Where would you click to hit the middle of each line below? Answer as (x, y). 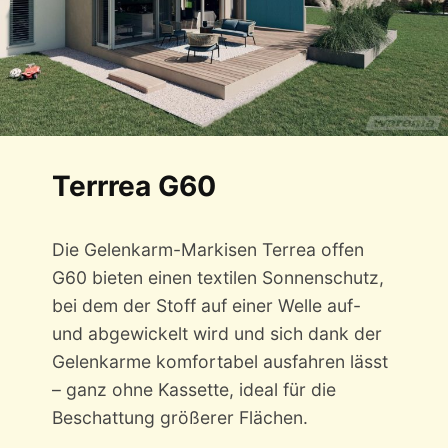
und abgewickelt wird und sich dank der (216, 334)
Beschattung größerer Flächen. (179, 418)
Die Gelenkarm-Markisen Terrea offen (207, 250)
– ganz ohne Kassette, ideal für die (193, 390)
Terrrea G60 (133, 186)
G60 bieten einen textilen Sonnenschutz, (217, 278)
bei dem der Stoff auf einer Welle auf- (206, 306)
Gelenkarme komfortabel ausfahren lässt (219, 362)
